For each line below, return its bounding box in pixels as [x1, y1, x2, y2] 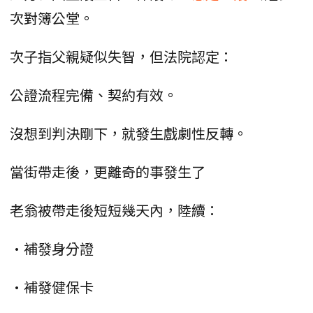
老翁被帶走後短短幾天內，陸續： [10, 199, 219, 220]
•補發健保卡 [10, 276, 94, 297]
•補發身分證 [10, 238, 94, 259]
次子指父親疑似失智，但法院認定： [10, 45, 233, 66]
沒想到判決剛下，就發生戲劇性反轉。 [10, 122, 247, 143]
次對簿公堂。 [10, 7, 94, 28]
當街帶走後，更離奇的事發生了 [10, 161, 205, 182]
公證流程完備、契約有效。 [10, 84, 177, 105]
